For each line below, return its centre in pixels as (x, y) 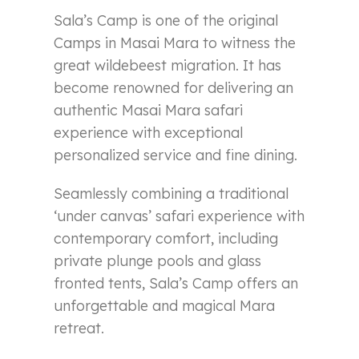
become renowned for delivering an (174, 88)
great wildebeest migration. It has (168, 66)
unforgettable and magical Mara (165, 306)
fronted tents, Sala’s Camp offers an (176, 284)
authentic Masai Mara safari (149, 111)
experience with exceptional (149, 133)
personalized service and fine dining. (176, 155)
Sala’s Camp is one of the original (166, 21)
